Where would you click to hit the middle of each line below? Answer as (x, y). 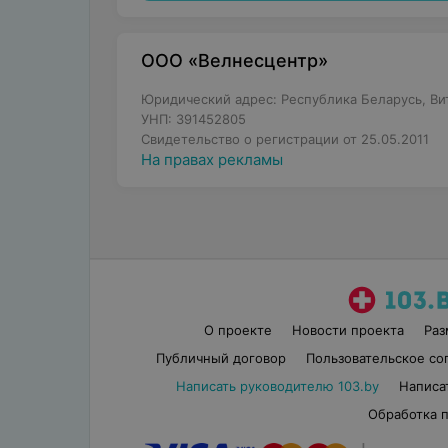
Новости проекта (348, 330)
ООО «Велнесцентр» (234, 60)
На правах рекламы (211, 159)
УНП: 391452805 (193, 119)
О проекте (238, 330)
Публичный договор (220, 358)
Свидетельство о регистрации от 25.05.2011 (284, 139)
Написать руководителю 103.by (277, 386)
